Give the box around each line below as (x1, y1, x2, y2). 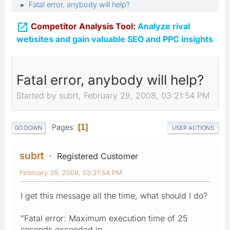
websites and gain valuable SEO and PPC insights (16, 33, 213, 44)
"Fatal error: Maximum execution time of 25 (21, 213, 187, 223)
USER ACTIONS (172, 124, 214, 131)
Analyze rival (136, 21, 190, 31)
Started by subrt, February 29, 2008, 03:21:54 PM (16, 90, 209, 101)
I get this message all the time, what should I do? (21, 190, 207, 201)
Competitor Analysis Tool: (31, 21, 136, 31)
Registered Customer (57, 150, 138, 161)
